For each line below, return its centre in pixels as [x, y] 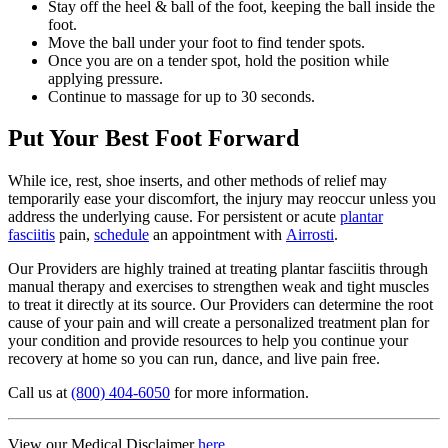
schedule [121, 235]
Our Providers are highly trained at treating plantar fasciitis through [218, 269]
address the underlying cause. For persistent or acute [174, 217]
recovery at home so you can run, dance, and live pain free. [194, 359]
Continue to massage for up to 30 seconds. [181, 96]
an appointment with [217, 235]
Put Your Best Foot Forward [153, 138]
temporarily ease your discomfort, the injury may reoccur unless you [222, 199]
